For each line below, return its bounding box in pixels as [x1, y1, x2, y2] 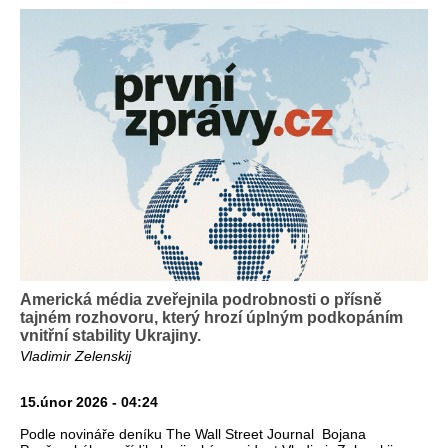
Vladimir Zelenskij [20, 348, 131, 365]
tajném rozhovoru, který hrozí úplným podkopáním [20, 309, 403, 327]
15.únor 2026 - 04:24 [20, 394, 158, 411]
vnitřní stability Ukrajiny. [20, 327, 201, 345]
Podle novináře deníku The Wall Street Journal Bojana [20, 426, 366, 443]
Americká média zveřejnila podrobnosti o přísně [20, 291, 382, 309]
